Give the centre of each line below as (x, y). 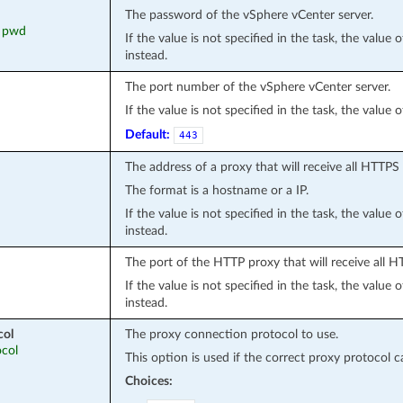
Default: (147, 134)
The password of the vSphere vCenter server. (249, 14)
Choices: (148, 381)
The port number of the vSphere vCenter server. (257, 86)
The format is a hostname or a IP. (216, 190)
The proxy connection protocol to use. (231, 334)
